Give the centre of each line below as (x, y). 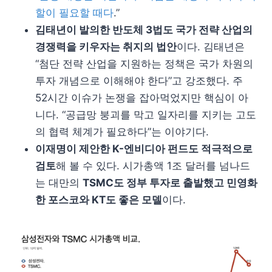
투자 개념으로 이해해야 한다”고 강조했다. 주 (139, 80)
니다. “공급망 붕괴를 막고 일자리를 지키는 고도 (146, 114)
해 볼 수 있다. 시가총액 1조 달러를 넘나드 (153, 165)
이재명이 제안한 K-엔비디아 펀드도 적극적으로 (144, 148)
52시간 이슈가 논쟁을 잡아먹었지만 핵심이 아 (142, 97)
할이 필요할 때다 (74, 12)
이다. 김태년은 (211, 46)
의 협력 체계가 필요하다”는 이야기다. (122, 131)
